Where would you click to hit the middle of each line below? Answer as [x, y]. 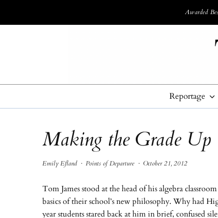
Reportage [187, 96]
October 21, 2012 [165, 164]
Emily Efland [60, 164]
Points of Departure [110, 164]
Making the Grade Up [127, 140]
